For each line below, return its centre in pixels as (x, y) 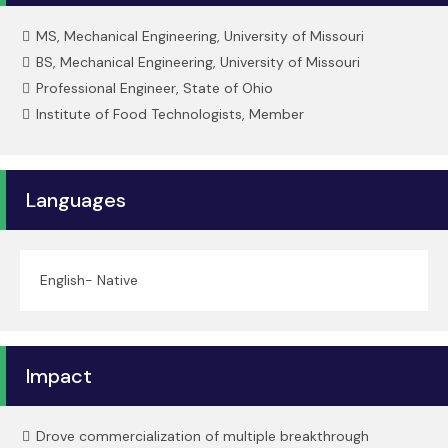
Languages (76, 200)
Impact (59, 376)
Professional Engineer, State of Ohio (154, 88)
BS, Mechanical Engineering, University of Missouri (198, 62)
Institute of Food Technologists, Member (170, 114)
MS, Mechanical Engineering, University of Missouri (200, 36)
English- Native (89, 280)
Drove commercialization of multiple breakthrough (202, 436)
